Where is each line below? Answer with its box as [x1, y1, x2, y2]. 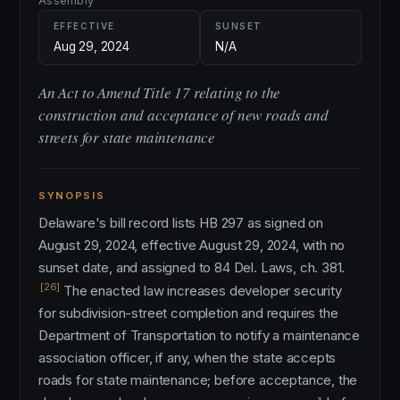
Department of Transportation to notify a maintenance [38, 327, 361, 344]
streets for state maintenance [38, 127, 216, 147]
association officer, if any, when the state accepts [38, 349, 337, 366]
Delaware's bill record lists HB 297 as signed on [38, 214, 323, 231]
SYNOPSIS [38, 189, 105, 202]
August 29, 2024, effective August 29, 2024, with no [38, 237, 346, 254]
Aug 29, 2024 [54, 39, 129, 54]
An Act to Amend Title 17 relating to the [38, 82, 281, 103]
